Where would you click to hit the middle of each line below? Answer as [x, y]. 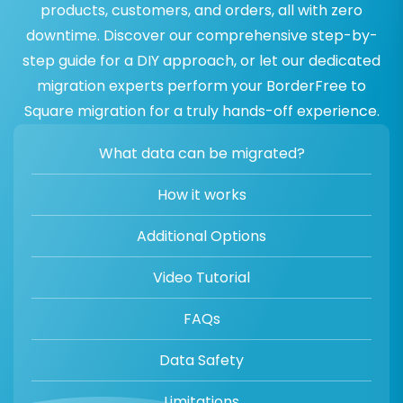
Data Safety [201, 361]
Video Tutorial [201, 278]
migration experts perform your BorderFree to [201, 86]
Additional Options [201, 237]
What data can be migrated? [201, 154]
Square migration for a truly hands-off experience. [201, 112]
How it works [201, 195]
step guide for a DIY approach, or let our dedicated [201, 61]
